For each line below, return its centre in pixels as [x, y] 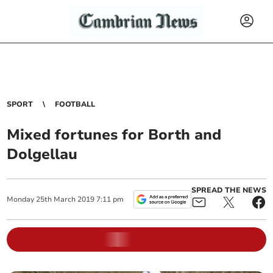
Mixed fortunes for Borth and [114, 135]
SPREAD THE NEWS [229, 190]
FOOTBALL [75, 104]
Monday [21, 199]
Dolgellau [42, 154]
